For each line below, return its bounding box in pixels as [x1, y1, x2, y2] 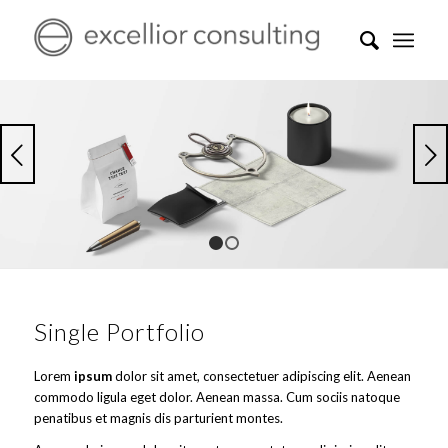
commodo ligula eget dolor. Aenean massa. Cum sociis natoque [33, 389, 400, 406]
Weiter [286, 140, 365, 170]
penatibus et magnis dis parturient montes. [33, 410, 283, 427]
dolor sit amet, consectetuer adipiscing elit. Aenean [111, 368, 411, 385]
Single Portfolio [33, 317, 205, 346]
